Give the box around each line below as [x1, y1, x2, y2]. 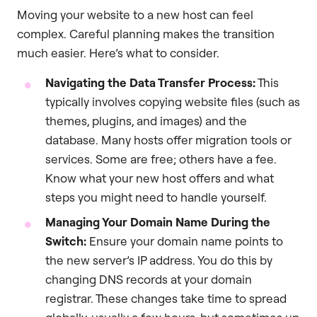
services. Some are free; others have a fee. [45, 151, 277, 166]
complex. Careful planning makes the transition [17, 26, 275, 42]
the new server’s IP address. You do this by [45, 252, 272, 267]
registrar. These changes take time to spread [45, 290, 287, 306]
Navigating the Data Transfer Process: [45, 74, 255, 90]
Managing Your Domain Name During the [45, 214, 270, 229]
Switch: [45, 233, 86, 248]
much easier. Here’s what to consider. [17, 45, 219, 61]
